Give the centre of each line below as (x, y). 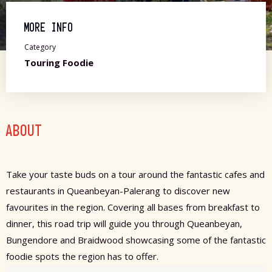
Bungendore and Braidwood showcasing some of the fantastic (136, 240)
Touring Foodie (59, 63)
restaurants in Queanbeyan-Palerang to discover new (118, 191)
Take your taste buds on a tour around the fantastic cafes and (135, 175)
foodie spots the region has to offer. (82, 257)
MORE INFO (49, 28)
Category (40, 47)
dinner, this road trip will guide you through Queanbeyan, (124, 224)
